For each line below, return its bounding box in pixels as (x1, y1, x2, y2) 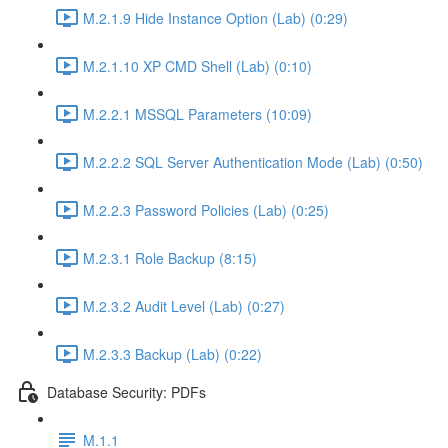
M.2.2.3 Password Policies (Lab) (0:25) (83, 199, 329, 220)
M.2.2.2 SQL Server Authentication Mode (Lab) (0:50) (83, 151, 423, 172)
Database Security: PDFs (47, 381, 206, 402)
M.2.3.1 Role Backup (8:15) (83, 247, 257, 268)
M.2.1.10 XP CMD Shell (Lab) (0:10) (83, 55, 312, 76)
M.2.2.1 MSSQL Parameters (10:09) (83, 103, 312, 124)
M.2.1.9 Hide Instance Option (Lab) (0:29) (83, 7, 348, 28)
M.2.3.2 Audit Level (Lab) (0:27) (83, 295, 285, 316)
